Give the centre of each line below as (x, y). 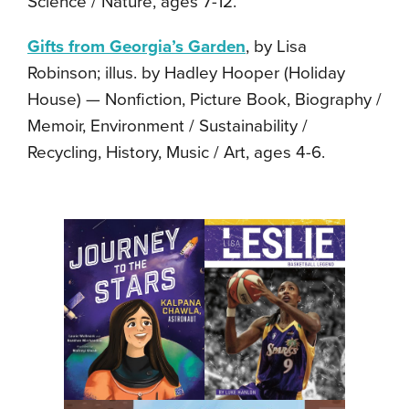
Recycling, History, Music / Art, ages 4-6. (176, 152)
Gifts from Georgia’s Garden (136, 46)
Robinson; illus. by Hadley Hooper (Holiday (186, 73)
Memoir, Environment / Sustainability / (168, 126)
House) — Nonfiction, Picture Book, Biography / (204, 99)
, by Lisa (276, 46)
